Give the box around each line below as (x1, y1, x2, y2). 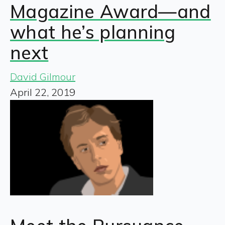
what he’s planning (10, 20, 176, 43)
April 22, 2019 (10, 85, 75, 98)
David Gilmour (10, 70, 75, 83)
